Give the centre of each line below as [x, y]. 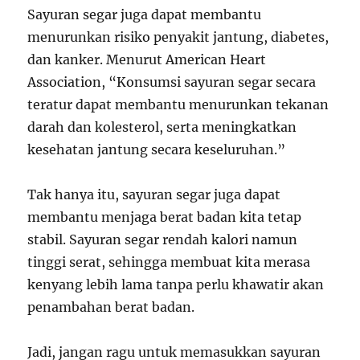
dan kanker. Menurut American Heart [147, 59]
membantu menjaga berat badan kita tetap [165, 217]
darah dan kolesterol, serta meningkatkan [162, 127]
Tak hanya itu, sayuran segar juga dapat [154, 194]
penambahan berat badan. [111, 307]
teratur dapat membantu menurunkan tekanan [178, 104]
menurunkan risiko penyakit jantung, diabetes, [178, 37]
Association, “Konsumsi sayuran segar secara [172, 82]
